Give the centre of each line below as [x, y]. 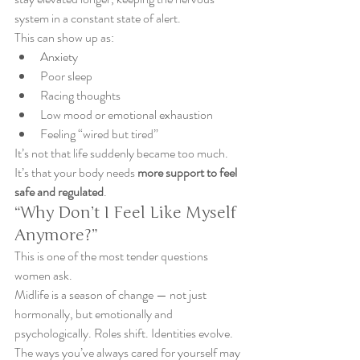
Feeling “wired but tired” [99, 134]
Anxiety [59, 57]
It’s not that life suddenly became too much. [123, 153]
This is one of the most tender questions [112, 256]
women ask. [43, 275]
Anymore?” [56, 235]
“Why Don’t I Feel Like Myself [127, 213]
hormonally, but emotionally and [95, 314]
